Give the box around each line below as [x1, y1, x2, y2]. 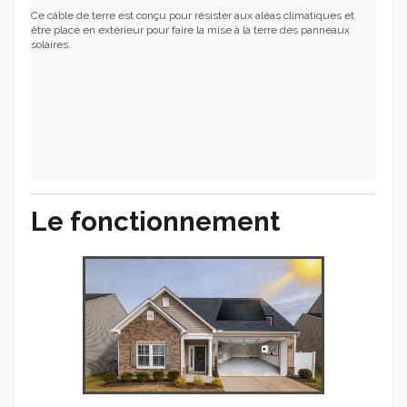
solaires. [31, 37, 71, 51]
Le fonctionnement [31, 205, 280, 238]
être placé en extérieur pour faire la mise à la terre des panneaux [31, 23, 350, 36]
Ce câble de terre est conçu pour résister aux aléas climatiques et [31, 8, 354, 22]
